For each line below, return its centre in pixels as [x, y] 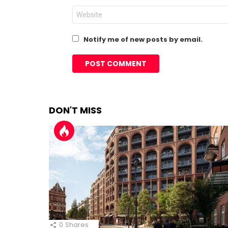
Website [88, 9]
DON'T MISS [75, 110]
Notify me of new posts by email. [143, 39]
